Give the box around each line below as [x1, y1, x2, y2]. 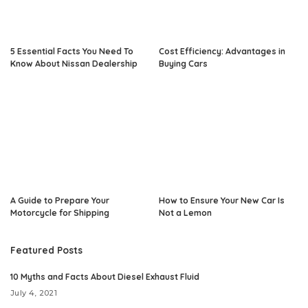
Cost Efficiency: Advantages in [159, 45, 285, 56]
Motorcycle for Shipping [10, 208, 109, 219]
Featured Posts [10, 244, 82, 256]
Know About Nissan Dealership [10, 58, 137, 69]
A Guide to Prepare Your [10, 195, 109, 206]
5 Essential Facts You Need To [10, 45, 133, 56]
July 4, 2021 [10, 288, 58, 298]
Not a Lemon [159, 208, 216, 219]
